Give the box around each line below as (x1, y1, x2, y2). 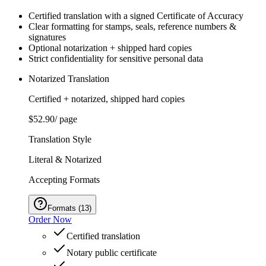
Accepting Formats (28, 175, 100, 185)
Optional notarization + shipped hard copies (28, 43, 192, 53)
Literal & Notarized (28, 154, 102, 165)
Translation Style (28, 134, 91, 145)
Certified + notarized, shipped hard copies (28, 94, 185, 104)
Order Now (28, 214, 72, 225)
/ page (55, 114, 77, 125)
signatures (28, 32, 66, 43)
